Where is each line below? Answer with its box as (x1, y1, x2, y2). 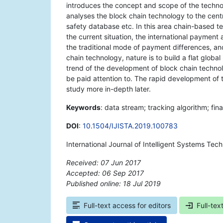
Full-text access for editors (84, 201, 171, 210)
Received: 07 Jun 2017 (66, 158, 141, 167)
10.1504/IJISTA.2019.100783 (83, 121, 178, 130)
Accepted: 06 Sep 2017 (66, 169, 144, 178)
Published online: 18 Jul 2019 (66, 179, 161, 188)
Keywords (66, 103, 101, 112)
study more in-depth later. (66, 85, 151, 94)
